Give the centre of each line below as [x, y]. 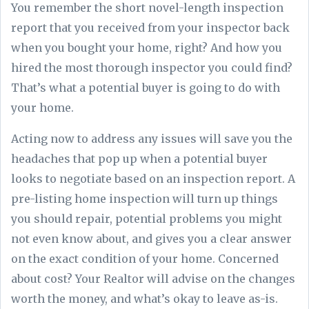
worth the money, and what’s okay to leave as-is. [144, 298]
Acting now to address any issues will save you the [152, 138]
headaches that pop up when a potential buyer [139, 158]
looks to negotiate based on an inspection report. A [153, 178]
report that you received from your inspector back [150, 27]
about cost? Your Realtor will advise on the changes [153, 278]
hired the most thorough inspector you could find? [152, 67]
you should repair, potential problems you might [147, 218]
